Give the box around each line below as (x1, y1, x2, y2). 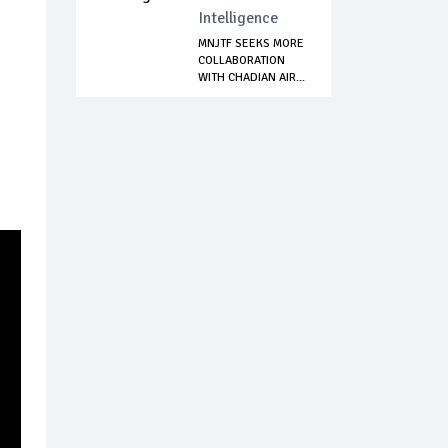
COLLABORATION (198, 53, 285, 69)
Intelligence (198, 8, 278, 29)
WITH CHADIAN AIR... (198, 70, 305, 86)
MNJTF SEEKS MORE (198, 36, 304, 52)
